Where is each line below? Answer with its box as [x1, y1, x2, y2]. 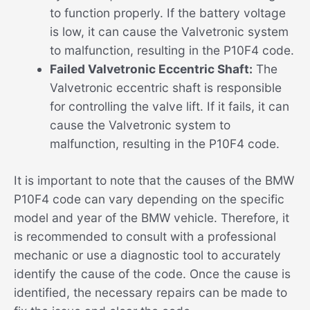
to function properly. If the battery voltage [49, 5, 286, 20]
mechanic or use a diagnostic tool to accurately [14, 247, 281, 262]
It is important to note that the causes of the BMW [14, 172, 294, 188]
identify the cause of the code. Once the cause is [14, 266, 291, 281]
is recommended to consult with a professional [14, 228, 276, 244]
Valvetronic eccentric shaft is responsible [49, 80, 282, 95]
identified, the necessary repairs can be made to [14, 284, 287, 300]
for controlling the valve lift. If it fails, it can [49, 98, 289, 113]
